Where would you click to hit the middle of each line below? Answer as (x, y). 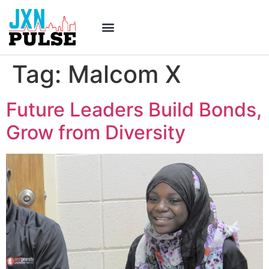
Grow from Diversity (96, 132)
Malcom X (125, 74)
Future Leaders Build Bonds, (134, 109)
